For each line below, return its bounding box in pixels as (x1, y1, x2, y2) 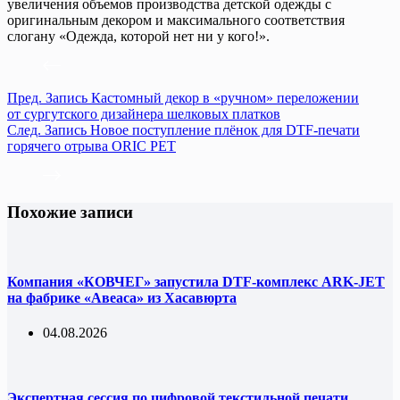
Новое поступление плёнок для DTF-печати (90, 121, 360, 137)
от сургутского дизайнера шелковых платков (7, 105, 280, 121)
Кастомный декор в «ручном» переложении (91, 89, 359, 105)
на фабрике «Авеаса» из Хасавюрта (7, 289, 237, 305)
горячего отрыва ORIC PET (7, 137, 176, 154)
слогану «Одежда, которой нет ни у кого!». (7, 28, 270, 44)
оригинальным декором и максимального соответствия (7, 12, 345, 28)
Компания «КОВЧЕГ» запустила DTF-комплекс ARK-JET (7, 273, 385, 289)
